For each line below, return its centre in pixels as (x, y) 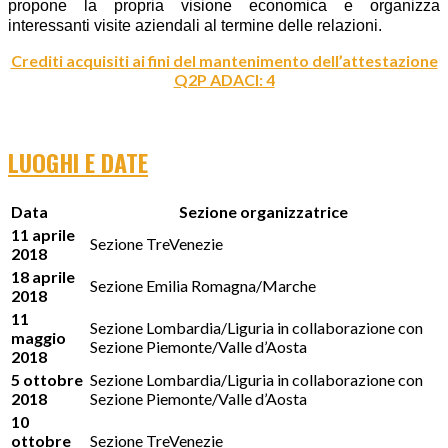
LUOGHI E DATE (78, 161)
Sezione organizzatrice (263, 212)
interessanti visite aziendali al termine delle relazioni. (195, 25)
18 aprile (43, 277)
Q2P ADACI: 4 (224, 79)
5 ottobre (47, 380)
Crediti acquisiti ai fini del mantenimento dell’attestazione (224, 60)
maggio (38, 338)
